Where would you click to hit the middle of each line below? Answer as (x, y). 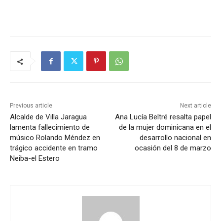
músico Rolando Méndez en (55, 138)
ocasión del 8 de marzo (173, 148)
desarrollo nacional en (175, 138)
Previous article (31, 106)
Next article (195, 106)
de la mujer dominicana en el (165, 128)
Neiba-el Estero (35, 159)
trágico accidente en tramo (54, 148)
